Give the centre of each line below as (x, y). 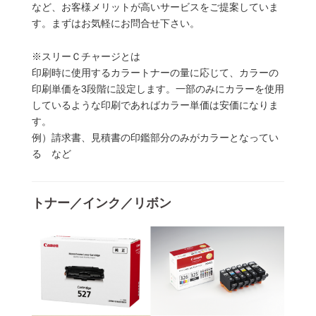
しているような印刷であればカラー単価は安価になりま (155, 105)
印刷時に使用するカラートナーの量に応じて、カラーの (155, 72)
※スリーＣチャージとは (86, 56)
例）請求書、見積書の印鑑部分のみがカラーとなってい (155, 137)
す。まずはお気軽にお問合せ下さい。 (116, 23)
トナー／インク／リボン (102, 202)
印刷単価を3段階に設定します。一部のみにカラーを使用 (158, 89)
